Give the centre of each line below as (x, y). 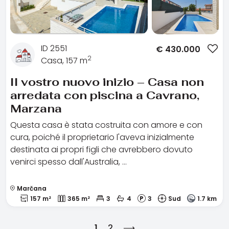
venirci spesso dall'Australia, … (68, 162)
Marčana (31, 188)
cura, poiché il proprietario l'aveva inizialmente (102, 137)
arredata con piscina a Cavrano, (105, 95)
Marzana (36, 108)
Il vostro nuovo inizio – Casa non (107, 82)
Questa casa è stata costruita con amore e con (106, 125)
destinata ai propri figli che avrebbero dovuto (101, 149)
